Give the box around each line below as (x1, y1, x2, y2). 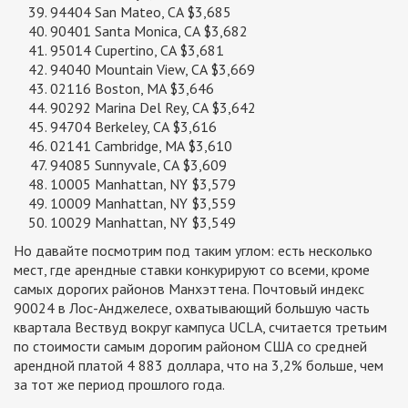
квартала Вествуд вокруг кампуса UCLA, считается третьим (14, 318, 387, 337)
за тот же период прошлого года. (14, 375, 225, 394)
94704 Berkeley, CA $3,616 (50, 117, 217, 137)
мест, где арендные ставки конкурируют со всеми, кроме (14, 260, 370, 280)
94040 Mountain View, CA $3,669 (50, 60, 255, 79)
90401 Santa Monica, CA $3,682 (50, 22, 248, 41)
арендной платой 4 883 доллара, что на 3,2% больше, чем (14, 356, 383, 375)
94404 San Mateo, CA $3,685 (50, 3, 231, 22)
